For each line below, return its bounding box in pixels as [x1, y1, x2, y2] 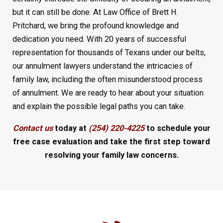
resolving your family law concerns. [44, 150, 179, 160]
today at [52, 123, 89, 133]
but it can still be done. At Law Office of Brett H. [12, 7, 178, 17]
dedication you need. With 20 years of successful [12, 34, 186, 44]
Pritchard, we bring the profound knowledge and [12, 21, 179, 31]
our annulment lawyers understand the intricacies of [12, 61, 193, 71]
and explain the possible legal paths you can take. [12, 102, 185, 111]
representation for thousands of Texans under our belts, [12, 48, 206, 58]
